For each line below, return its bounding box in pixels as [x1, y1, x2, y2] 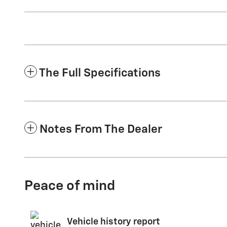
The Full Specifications [39, 67, 161, 80]
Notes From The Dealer [40, 124, 162, 136]
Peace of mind [24, 179, 115, 194]
